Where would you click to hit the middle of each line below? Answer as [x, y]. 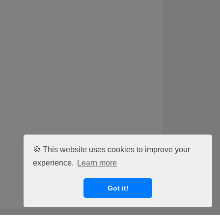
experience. [55, 163]
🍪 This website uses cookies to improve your [112, 149]
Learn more [97, 163]
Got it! [118, 188]
